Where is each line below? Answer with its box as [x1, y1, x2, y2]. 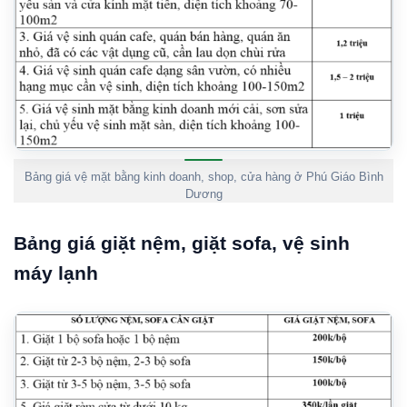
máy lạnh [14, 262, 98, 283]
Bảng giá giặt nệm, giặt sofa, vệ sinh [14, 232, 350, 253]
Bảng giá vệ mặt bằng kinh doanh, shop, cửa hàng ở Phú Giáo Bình [24, 169, 383, 184]
